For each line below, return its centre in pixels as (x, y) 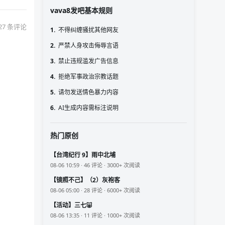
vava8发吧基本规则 (81, 11)
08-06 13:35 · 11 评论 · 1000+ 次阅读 (95, 215)
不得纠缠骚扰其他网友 (88, 30)
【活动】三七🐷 (71, 205)
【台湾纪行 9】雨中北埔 (83, 155)
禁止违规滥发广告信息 (88, 61)
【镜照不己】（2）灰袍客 (85, 180)
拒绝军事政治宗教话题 (88, 77)
